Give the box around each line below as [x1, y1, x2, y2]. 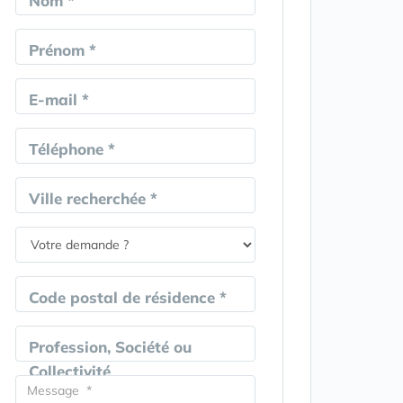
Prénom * [28, 40, 96, 59]
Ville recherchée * [28, 188, 157, 208]
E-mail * [28, 89, 89, 109]
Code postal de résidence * [28, 287, 227, 307]
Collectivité [28, 361, 111, 381]
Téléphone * [28, 139, 115, 158]
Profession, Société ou [28, 336, 192, 356]
